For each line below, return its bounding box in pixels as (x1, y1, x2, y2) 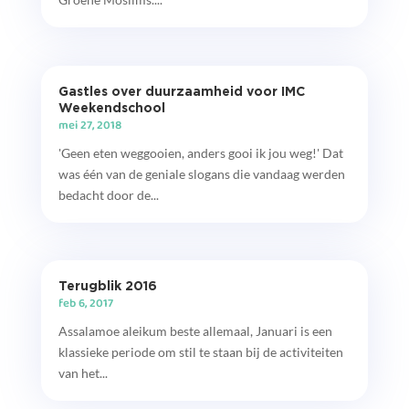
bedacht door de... (58, 186, 159, 203)
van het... (58, 364, 108, 381)
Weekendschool (58, 100, 165, 114)
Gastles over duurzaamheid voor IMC (58, 83, 305, 98)
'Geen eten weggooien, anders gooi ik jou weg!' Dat (58, 144, 343, 161)
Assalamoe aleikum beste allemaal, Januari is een (58, 322, 332, 339)
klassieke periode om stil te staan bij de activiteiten (58, 343, 343, 360)
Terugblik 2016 (58, 278, 157, 292)
